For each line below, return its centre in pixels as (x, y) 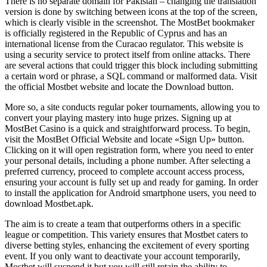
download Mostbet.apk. (49, 204)
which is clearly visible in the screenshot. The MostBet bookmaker (130, 23)
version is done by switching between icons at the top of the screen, (131, 12)
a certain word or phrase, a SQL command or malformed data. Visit (131, 76)
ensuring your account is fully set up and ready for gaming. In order (131, 182)
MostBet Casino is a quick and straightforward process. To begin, (128, 129)
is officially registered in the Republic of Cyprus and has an (116, 33)
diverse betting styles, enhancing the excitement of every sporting (127, 246)
